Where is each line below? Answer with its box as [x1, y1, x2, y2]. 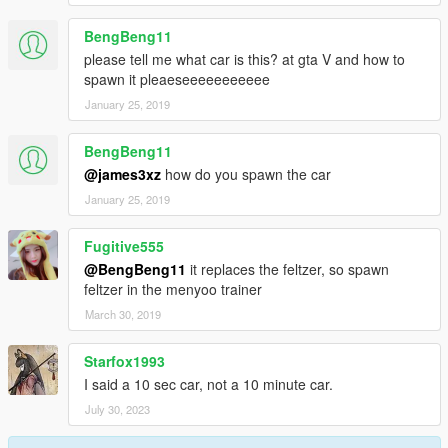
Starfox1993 [84, 351, 165, 372]
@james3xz [84, 164, 161, 185]
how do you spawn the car [161, 164, 331, 185]
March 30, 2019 [85, 306, 161, 323]
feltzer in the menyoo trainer [84, 279, 262, 300]
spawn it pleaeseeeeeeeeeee [84, 69, 270, 90]
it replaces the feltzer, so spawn [186, 259, 389, 280]
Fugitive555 [84, 236, 164, 257]
